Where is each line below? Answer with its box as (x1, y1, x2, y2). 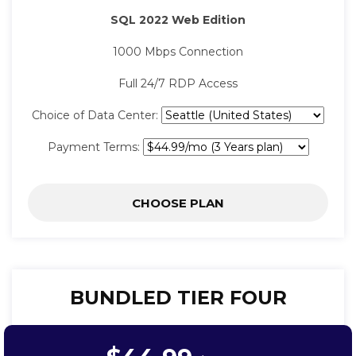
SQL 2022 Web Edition (110, 13, 246, 28)
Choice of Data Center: (32, 108, 161, 123)
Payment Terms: (47, 140, 143, 155)
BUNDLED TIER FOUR (69, 286, 287, 310)
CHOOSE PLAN (132, 195, 224, 211)
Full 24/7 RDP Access (118, 76, 238, 91)
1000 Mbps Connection (113, 44, 243, 60)
